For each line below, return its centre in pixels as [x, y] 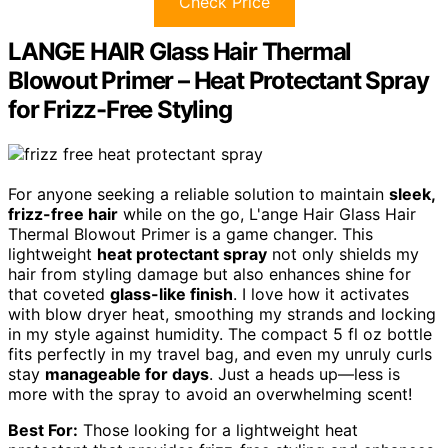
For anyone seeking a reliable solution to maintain [198, 194]
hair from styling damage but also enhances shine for [209, 274]
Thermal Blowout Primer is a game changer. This [190, 234]
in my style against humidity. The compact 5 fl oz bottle [220, 334]
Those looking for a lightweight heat [218, 430]
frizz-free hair [63, 214]
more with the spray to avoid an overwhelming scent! [210, 394]
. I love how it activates [321, 294]
